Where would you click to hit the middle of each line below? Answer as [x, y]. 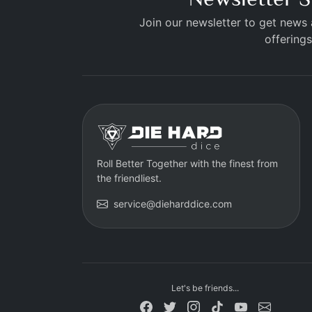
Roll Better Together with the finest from [187, 164]
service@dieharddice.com [173, 204]
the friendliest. [129, 178]
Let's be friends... [205, 288]
